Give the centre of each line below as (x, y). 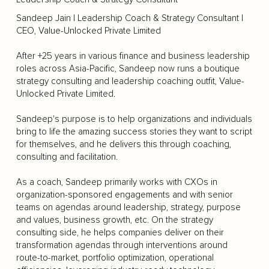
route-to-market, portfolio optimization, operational (115, 258)
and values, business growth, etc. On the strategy (114, 220)
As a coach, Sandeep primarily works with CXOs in (116, 182)
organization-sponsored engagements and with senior (124, 195)
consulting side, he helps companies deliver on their (120, 232)
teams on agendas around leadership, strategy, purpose (128, 207)
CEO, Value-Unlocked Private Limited (88, 31)
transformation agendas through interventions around (122, 245)
